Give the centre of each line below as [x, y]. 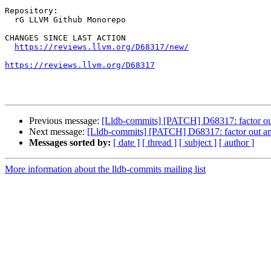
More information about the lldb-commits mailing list [105, 169]
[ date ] [126, 143]
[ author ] [237, 143]
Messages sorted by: [70, 143]
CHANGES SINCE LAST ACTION [65, 38]
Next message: [58, 132]
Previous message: [65, 121]
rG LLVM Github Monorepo [10, 20]
